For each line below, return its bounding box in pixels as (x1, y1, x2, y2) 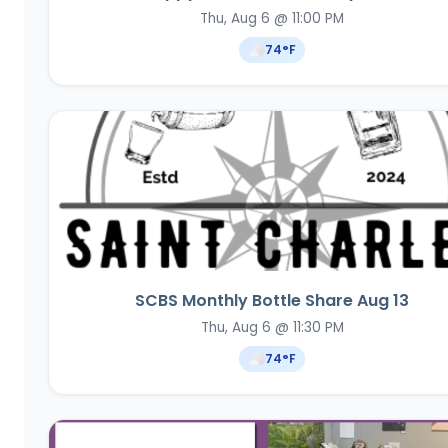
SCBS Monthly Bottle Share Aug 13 (135, 288, 409, 312)
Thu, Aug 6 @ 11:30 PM (200, 318, 344, 338)
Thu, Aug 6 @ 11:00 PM (200, 9, 344, 29)
